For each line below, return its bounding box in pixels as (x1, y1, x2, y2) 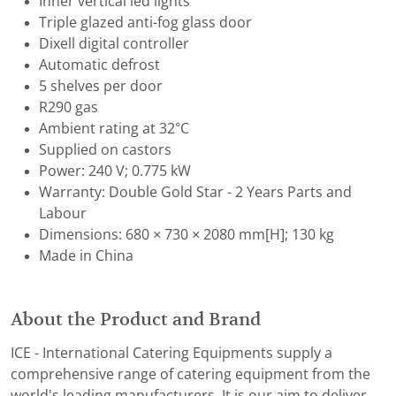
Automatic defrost (39, 57, 160, 73)
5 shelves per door (39, 79, 163, 95)
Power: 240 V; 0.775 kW (39, 164, 191, 179)
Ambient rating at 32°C (39, 121, 189, 137)
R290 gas (39, 100, 98, 116)
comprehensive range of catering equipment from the (11, 367, 370, 383)
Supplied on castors (39, 142, 171, 158)
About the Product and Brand (11, 309, 261, 330)
